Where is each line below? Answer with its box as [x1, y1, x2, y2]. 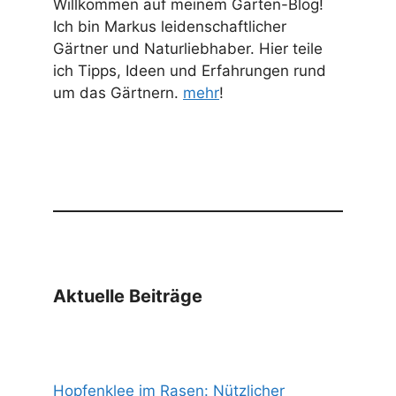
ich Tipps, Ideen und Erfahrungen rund [53, 62, 326, 80]
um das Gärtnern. [53, 84, 183, 103]
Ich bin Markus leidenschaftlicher [53, 18, 286, 36]
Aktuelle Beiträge [53, 286, 202, 308]
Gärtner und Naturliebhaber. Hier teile [53, 40, 323, 58]
